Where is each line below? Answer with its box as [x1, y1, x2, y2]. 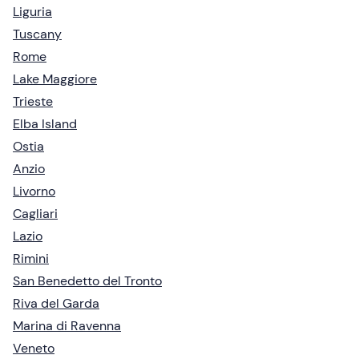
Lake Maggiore [13, 70, 97, 87]
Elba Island [13, 115, 77, 132]
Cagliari [13, 204, 58, 222]
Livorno [13, 182, 55, 200]
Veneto [13, 339, 54, 357]
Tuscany [13, 25, 62, 42]
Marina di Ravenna [13, 317, 121, 334]
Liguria [13, 2, 52, 20]
